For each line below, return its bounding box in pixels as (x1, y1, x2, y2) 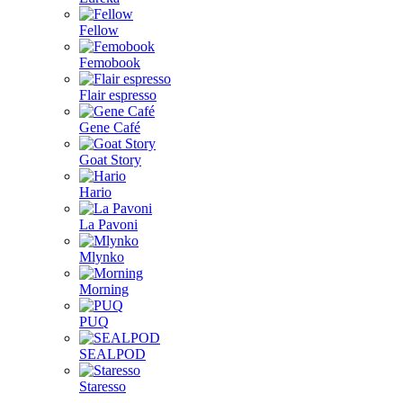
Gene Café (79, 120, 140, 135)
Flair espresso (79, 87, 157, 103)
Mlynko (79, 249, 124, 264)
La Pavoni (79, 217, 138, 232)
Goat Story (79, 152, 141, 167)
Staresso (79, 379, 126, 394)
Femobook (79, 55, 140, 70)
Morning (79, 282, 129, 297)
